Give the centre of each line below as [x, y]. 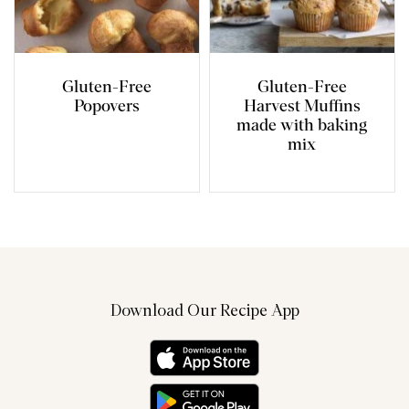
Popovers [107, 106]
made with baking [302, 126]
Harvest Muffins [302, 106]
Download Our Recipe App [204, 311]
